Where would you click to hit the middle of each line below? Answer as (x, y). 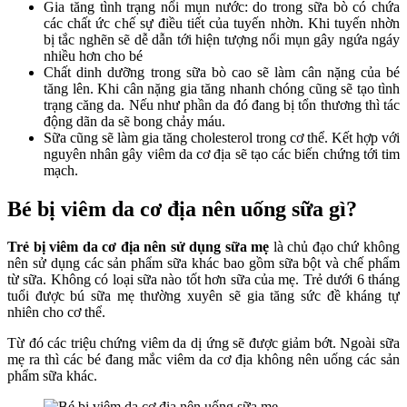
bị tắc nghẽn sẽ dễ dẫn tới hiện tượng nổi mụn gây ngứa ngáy (222, 39)
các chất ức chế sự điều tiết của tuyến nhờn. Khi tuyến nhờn (222, 23)
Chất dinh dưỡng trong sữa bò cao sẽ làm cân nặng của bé (222, 72)
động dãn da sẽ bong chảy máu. (136, 121)
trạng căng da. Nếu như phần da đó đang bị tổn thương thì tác (222, 104)
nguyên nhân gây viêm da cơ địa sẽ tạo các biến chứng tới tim (222, 154)
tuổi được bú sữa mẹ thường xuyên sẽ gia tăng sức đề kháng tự (203, 296)
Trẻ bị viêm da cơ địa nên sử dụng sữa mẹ (139, 247)
